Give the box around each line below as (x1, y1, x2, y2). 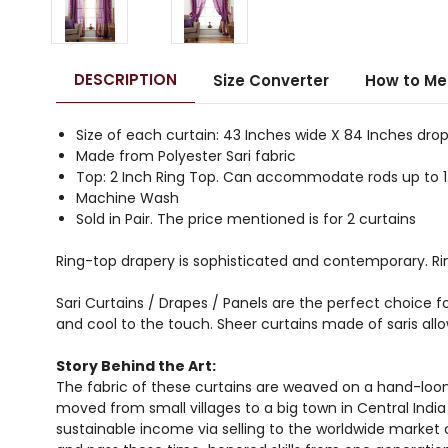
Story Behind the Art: (56, 355, 216, 376)
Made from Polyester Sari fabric (76, 145, 296, 166)
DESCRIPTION (73, 68, 177, 90)
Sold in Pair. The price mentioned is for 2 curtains (76, 208, 416, 229)
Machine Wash (76, 187, 179, 208)
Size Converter (212, 69, 329, 91)
